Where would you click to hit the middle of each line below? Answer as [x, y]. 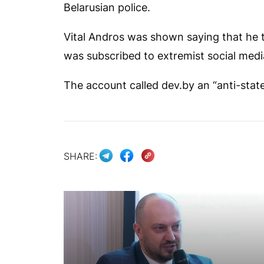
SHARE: [80, 156]
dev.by [178, 85]
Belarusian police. [107, 7]
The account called [113, 85]
